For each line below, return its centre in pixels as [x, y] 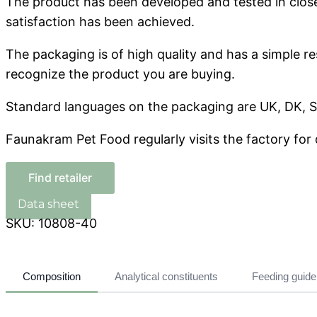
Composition [52, 276]
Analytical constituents [166, 276]
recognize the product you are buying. [120, 74]
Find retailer [60, 178]
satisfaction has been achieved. [100, 22]
